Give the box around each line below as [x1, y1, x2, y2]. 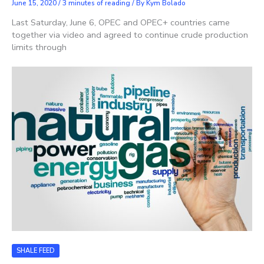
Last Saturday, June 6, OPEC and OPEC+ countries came [12, 16, 230, 28]
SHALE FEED [16, 246, 55, 255]
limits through [12, 41, 67, 53]
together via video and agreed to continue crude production [12, 28, 248, 41]
